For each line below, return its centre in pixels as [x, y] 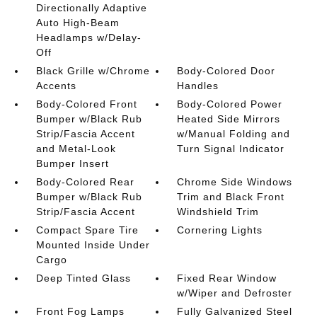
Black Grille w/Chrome [93, 71]
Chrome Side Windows [235, 182]
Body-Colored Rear [85, 182]
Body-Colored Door [226, 71]
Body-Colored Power [230, 104]
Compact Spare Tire [87, 230]
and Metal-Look [76, 149]
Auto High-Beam [77, 23]
